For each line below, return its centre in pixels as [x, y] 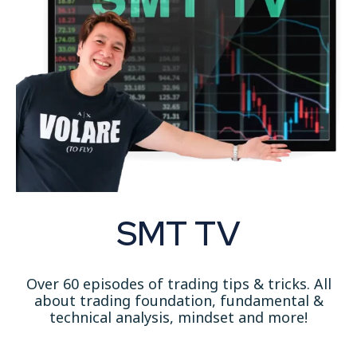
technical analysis [110, 317]
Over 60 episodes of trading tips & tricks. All [178, 283]
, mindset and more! [239, 317]
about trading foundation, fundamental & [178, 300]
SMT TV [178, 233]
